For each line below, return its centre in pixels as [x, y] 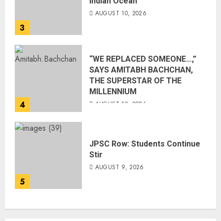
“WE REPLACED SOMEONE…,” [143, 59]
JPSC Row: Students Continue [145, 144]
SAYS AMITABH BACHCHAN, [141, 70]
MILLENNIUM [113, 91]
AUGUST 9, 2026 [119, 167]
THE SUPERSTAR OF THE [135, 80]
